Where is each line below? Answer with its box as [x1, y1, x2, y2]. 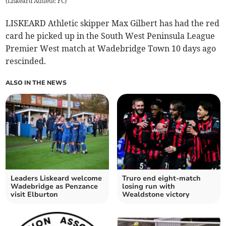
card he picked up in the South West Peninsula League [6, 31, 215, 41]
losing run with [122, 182, 175, 192]
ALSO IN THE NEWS [6, 79, 67, 87]
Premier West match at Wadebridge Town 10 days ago [6, 43, 216, 54]
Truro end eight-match [122, 174, 201, 184]
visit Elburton [11, 190, 59, 200]
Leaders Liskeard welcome [11, 174, 102, 184]
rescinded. [6, 56, 46, 67]
